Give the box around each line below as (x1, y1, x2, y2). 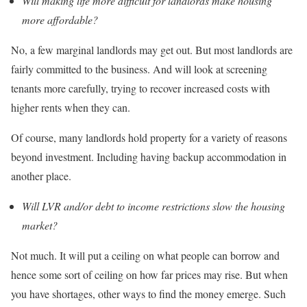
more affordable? (22, 12, 98, 27)
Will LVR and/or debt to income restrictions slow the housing (22, 199, 285, 214)
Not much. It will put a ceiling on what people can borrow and (11, 248, 280, 263)
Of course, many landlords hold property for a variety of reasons (11, 130, 287, 145)
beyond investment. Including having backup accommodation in (11, 149, 286, 164)
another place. (11, 169, 71, 184)
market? (22, 218, 58, 233)
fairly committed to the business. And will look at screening (11, 62, 267, 77)
